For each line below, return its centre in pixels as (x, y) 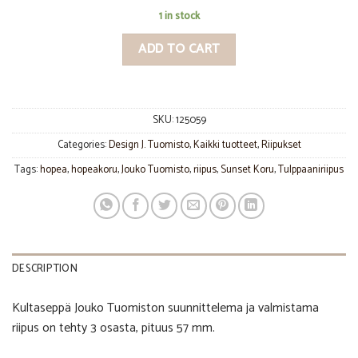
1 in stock (179, 17)
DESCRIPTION (45, 268)
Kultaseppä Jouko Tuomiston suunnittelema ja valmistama (165, 308)
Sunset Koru (247, 169)
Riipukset (281, 145)
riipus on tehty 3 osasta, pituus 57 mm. (113, 328)
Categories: (83, 145)
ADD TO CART (179, 49)
